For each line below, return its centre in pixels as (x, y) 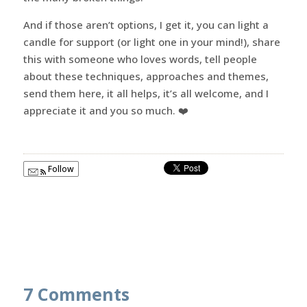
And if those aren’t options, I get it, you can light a (146, 24)
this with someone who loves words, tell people (140, 59)
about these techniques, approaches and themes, (146, 76)
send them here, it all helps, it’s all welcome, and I (146, 93)
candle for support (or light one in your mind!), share (151, 41)
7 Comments (76, 294)
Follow (60, 169)
